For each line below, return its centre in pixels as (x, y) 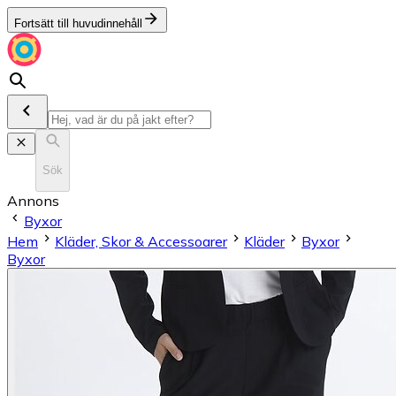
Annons (33, 200)
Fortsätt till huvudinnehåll (78, 23)
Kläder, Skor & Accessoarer (141, 241)
